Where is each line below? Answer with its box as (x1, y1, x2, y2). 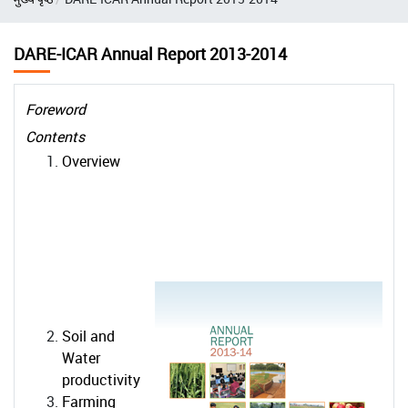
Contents (25, 127, 85, 147)
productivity (62, 370, 140, 390)
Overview (62, 151, 120, 171)
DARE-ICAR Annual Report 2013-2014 (14, 43, 287, 65)
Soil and (62, 326, 115, 346)
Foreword (25, 99, 86, 119)
